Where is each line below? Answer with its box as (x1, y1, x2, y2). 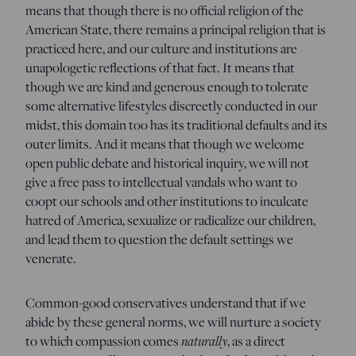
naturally (181, 331, 227, 350)
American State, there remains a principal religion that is (25, 19, 326, 39)
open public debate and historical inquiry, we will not (25, 153, 309, 172)
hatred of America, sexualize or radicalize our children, (25, 210, 315, 230)
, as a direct (227, 331, 285, 350)
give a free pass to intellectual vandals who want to (25, 172, 297, 192)
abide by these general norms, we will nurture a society (25, 311, 321, 331)
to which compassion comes (25, 331, 181, 350)
